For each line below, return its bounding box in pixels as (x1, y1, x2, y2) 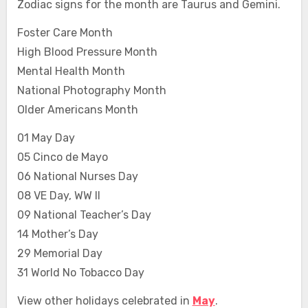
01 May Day (16, 131, 75, 145)
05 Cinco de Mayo (16, 151, 108, 164)
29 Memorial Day (16, 247, 102, 261)
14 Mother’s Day (16, 228, 98, 241)
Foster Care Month (16, 26, 113, 40)
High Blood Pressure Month (16, 45, 157, 59)
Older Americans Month (16, 103, 138, 117)
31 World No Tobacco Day (16, 266, 144, 280)
